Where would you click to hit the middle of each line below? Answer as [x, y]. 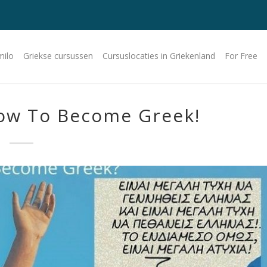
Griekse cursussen [58, 56]
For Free [241, 56]
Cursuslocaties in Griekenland [159, 56]
